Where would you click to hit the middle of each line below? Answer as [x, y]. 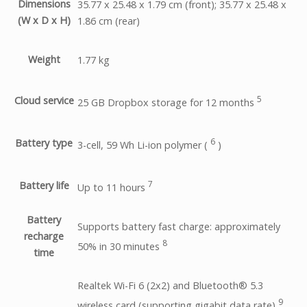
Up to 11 [99, 187]
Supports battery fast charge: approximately [179, 226]
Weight [44, 60]
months [237, 102]
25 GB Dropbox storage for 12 [148, 102]
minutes [142, 246]
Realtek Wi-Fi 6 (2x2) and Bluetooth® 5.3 [170, 285]
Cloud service [44, 101]
